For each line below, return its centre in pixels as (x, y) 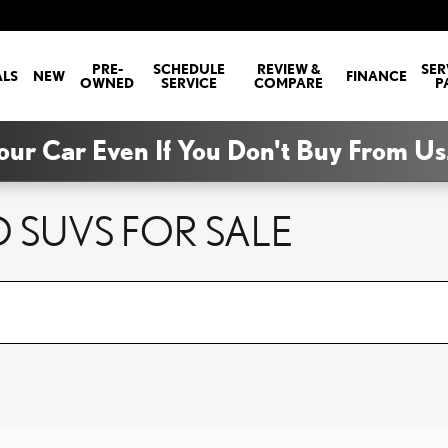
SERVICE (188, 83)
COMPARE (289, 83)
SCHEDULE (188, 69)
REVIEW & (288, 69)
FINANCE (376, 76)
